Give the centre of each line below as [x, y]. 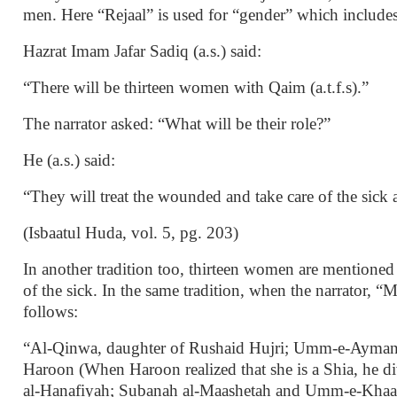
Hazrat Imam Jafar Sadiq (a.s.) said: [143, 51]
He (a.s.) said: [70, 160]
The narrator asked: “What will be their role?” [177, 123]
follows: [53, 311]
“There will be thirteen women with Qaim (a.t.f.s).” [196, 87]
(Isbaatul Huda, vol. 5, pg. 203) [131, 232]
